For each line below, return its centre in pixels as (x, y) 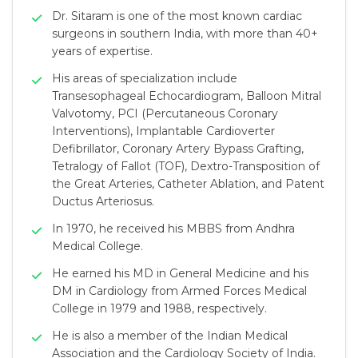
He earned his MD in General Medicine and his (180, 273)
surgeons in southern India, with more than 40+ (185, 34)
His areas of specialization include (145, 78)
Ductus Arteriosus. (103, 201)
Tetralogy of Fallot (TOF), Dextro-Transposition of (186, 166)
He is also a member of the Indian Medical (170, 336)
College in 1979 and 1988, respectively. (159, 308)
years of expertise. (102, 51)
